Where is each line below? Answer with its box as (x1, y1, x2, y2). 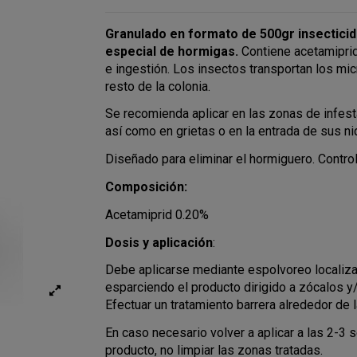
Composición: (105, 179, 188, 195)
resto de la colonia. (105, 78, 214, 94)
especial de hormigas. (105, 43, 242, 59)
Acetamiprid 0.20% (105, 206, 210, 222)
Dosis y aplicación (105, 234, 214, 250)
